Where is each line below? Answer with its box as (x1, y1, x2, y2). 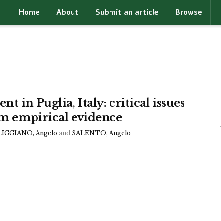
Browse (175, 7, 202, 17)
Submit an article (95, 7, 159, 17)
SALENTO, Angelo (72, 129, 131, 137)
